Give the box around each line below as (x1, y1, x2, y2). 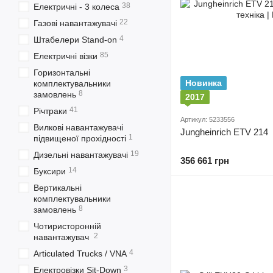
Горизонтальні (34, 68, 90, 77)
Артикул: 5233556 (180, 116, 235, 123)
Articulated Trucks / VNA (34, 249, 127, 258)
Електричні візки (34, 51, 97, 61)
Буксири (34, 166, 66, 176)
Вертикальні (34, 183, 82, 193)
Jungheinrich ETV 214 (180, 127, 268, 137)
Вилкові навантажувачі (34, 122, 123, 132)
